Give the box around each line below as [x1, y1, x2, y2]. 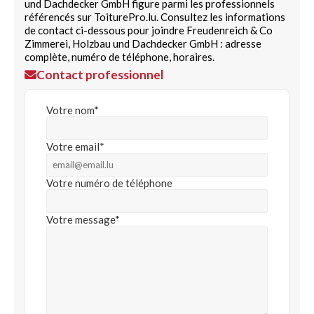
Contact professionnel [36, 67, 163, 82]
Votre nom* [46, 104, 99, 116]
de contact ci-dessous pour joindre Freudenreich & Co [25, 24, 273, 36]
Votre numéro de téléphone [46, 177, 172, 189]
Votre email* [46, 140, 104, 153]
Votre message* [46, 213, 120, 226]
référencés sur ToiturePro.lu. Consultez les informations [25, 11, 285, 23]
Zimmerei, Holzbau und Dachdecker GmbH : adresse [25, 37, 261, 50]
